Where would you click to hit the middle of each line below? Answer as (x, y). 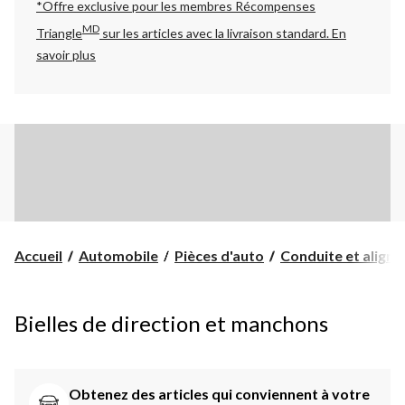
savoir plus (66, 54)
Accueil (38, 255)
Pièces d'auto (219, 255)
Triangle (59, 33)
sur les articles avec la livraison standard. (216, 33)
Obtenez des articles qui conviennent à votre (221, 393)
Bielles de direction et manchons (171, 323)
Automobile (118, 255)
